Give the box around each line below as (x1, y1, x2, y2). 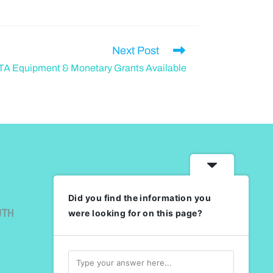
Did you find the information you (68, 193, 211, 203)
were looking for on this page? (68, 208, 203, 218)
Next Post (112, 44, 159, 57)
